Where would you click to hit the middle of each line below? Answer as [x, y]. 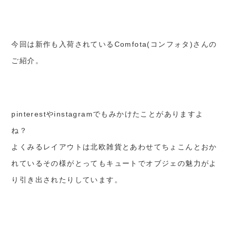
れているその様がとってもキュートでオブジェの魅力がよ [114, 164]
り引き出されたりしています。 [67, 180]
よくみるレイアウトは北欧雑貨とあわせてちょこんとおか [114, 147]
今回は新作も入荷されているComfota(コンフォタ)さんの [114, 44]
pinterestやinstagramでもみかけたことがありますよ [108, 114]
